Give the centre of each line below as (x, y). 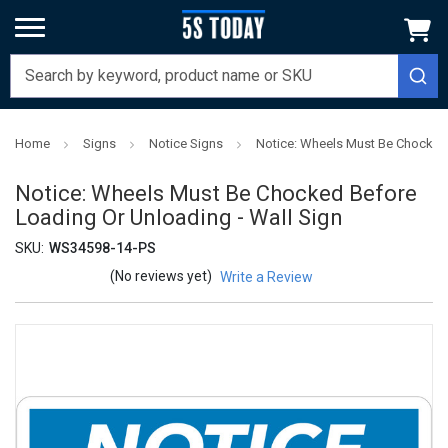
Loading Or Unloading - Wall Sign (179, 217)
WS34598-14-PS (102, 248)
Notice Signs (186, 143)
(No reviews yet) (161, 276)
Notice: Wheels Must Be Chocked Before (216, 193)
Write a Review (266, 277)
